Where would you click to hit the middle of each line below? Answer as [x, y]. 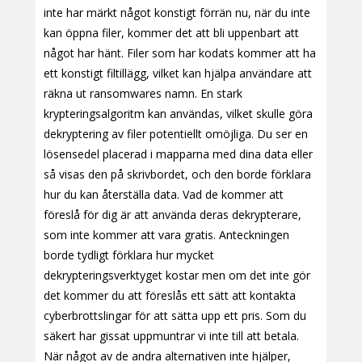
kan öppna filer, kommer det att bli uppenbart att [171, 33]
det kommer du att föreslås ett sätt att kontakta [170, 296]
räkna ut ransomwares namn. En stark [143, 94]
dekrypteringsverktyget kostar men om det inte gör [177, 276]
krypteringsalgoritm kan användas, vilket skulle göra [178, 114]
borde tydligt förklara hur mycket [129, 255]
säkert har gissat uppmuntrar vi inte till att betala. [171, 336]
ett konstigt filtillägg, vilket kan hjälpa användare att [178, 74]
